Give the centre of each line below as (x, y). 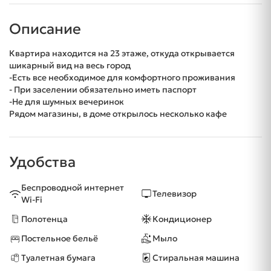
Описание (45, 29)
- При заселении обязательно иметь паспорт (103, 89)
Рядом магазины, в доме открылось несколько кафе (118, 113)
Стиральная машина (196, 257)
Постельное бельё (60, 238)
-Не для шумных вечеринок (67, 101)
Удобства (42, 162)
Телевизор (175, 193)
